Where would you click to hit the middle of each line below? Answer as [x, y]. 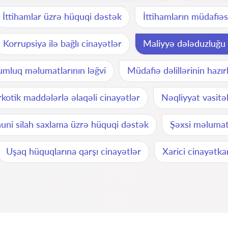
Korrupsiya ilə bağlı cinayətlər [62, 43]
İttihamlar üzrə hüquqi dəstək [62, 16]
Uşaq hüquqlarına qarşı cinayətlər [74, 151]
